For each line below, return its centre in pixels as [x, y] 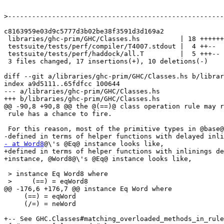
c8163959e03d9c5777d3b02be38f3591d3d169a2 [84, 31]
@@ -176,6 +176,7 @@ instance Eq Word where [88, 189]
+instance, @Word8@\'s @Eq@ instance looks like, [98, 159]
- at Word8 [24, 144]
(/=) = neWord [14, 204]
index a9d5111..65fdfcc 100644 [62, 84]
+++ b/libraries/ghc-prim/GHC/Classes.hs [82, 99]
